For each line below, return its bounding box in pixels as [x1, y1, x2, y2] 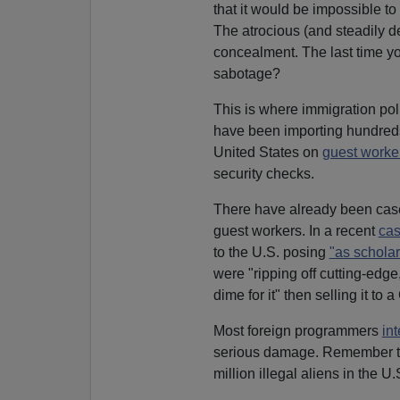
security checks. [212, 165, 314, 181]
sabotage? [212, 65, 280, 81]
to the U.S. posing [212, 244, 329, 260]
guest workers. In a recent [212, 222, 379, 238]
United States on [212, 144, 322, 160]
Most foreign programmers [212, 322, 382, 338]
